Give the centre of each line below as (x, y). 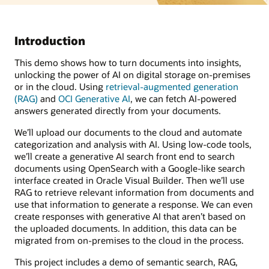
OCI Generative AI (94, 98)
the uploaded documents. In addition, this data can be (125, 228)
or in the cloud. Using (60, 86)
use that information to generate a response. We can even (134, 204)
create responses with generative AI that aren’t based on (130, 216)
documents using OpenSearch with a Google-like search (130, 168)
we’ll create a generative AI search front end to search (125, 156)
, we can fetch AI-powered (183, 98)
